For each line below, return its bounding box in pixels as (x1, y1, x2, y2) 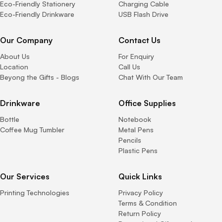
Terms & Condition (118, 198, 177, 207)
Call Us (118, 62, 140, 71)
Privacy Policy (118, 188, 163, 197)
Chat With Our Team (118, 72, 183, 81)
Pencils (118, 135, 141, 144)
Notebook (118, 114, 151, 123)
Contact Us (118, 35, 161, 45)
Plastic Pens (118, 146, 158, 155)
